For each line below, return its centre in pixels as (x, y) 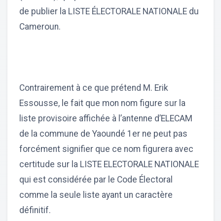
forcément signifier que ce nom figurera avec (106, 149)
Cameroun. (40, 27)
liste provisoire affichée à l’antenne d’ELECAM (106, 119)
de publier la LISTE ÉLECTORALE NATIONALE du (109, 12)
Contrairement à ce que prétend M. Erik (94, 88)
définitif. (35, 210)
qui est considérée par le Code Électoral (96, 180)
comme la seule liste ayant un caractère (96, 195)
